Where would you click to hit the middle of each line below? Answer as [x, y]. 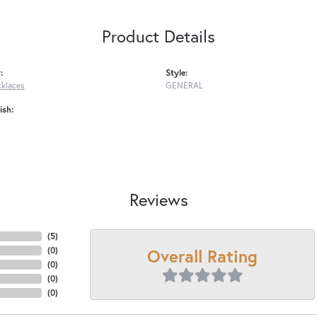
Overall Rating [202, 256]
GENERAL [184, 85]
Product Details [158, 36]
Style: [177, 73]
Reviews [158, 200]
